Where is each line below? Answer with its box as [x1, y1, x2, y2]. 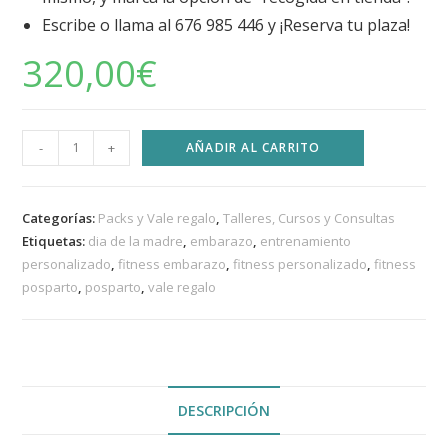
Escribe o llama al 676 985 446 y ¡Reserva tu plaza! [42, 13, 411, 36]
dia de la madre [88, 231, 184, 250]
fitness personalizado [233, 254, 368, 273]
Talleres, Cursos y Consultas [223, 208, 396, 227]
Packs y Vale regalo [98, 208, 217, 227]
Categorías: [22, 208, 99, 227]
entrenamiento [260, 231, 352, 250]
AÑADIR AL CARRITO [186, 138, 321, 156]
